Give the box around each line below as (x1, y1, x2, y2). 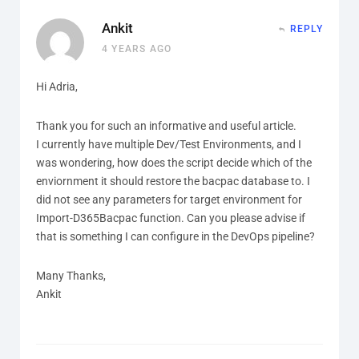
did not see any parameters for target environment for (36, 192, 302, 206)
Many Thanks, (36, 268, 106, 282)
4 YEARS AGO (102, 42, 172, 54)
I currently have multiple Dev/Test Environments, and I (36, 137, 301, 151)
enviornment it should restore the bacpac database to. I (36, 174, 310, 188)
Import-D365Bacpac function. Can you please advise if (36, 211, 305, 224)
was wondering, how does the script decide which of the (36, 155, 312, 169)
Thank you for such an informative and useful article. (36, 119, 296, 132)
